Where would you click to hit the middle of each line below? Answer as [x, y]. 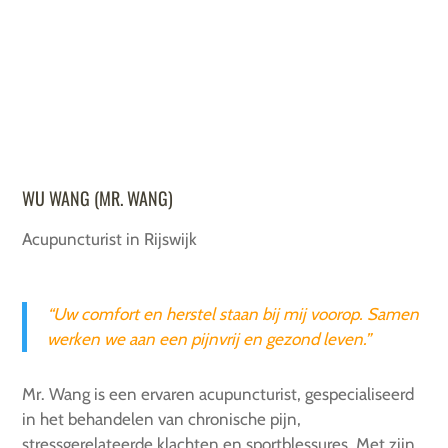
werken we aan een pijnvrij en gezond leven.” [209, 339]
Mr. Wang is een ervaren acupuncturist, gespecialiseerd [218, 394]
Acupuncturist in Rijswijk [110, 239]
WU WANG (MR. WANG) [98, 198]
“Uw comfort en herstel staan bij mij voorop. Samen [233, 314]
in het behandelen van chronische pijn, [162, 419]
